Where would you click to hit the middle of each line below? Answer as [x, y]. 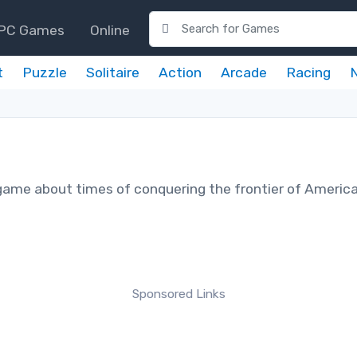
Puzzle [45, 73]
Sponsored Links [178, 294]
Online [110, 30]
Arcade [244, 73]
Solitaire [113, 73]
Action [180, 73]
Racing [308, 73]
